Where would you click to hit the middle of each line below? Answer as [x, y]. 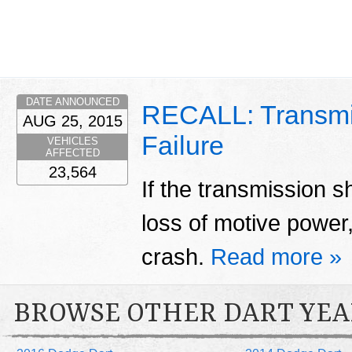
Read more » [276, 257]
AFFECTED [72, 153]
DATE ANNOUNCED [72, 102]
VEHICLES [72, 141]
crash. [176, 257]
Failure [183, 146]
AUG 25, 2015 [72, 121]
